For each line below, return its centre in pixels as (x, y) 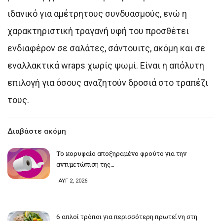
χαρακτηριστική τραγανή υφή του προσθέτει (98, 31)
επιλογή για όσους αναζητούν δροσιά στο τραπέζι (108, 82)
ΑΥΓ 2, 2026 (73, 181)
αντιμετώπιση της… (85, 164)
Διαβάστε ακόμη (37, 131)
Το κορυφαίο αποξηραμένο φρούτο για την (121, 153)
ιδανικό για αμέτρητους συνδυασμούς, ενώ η (97, 13)
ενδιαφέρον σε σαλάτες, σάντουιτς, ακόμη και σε (106, 48)
